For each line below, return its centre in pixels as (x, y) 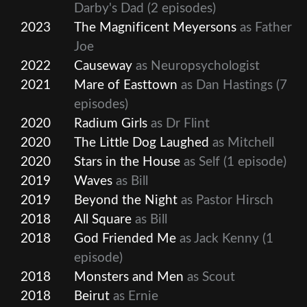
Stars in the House (127, 162)
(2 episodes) (180, 8)
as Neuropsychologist (196, 66)
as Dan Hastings (225, 85)
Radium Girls (111, 123)
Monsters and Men (129, 277)
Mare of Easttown (126, 85)
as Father (264, 27)
